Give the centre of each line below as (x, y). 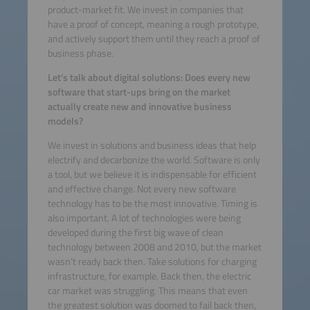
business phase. (80, 53)
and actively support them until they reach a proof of (154, 38)
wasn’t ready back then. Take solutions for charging (152, 262)
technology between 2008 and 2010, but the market (154, 247)
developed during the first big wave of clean (135, 233)
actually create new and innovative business (139, 107)
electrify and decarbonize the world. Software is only (154, 160)
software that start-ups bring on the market (139, 92)
